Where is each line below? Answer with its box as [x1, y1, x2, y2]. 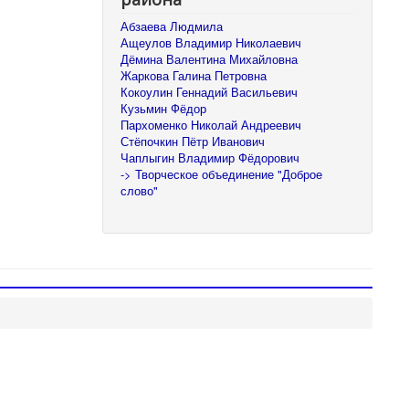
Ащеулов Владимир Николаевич [121, 33, 302, 51]
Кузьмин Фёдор [121, 99, 207, 117]
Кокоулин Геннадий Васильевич [121, 82, 299, 100]
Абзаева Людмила [121, 16, 224, 35]
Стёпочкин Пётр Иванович [121, 131, 266, 150]
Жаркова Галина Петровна [121, 66, 267, 84]
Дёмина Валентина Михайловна [121, 49, 299, 68]
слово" [121, 181, 159, 199]
